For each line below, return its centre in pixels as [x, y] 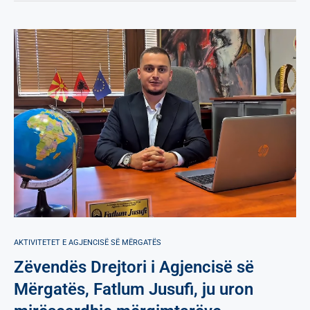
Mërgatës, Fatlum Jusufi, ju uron [134, 289]
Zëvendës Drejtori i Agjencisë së [134, 267]
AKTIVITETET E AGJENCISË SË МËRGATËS [88, 242]
